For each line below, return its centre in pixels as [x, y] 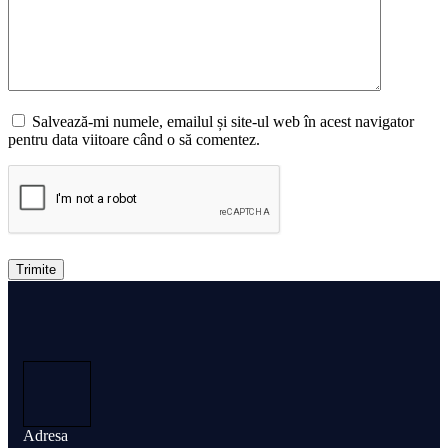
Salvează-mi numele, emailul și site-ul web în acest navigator [223, 121]
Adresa [45, 435]
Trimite [36, 269]
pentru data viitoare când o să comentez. [134, 139]
